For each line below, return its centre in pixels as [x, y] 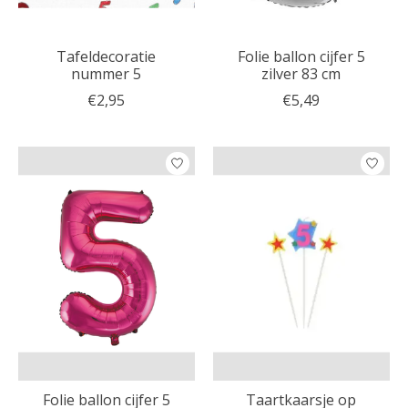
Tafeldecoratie [107, 56]
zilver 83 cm [301, 73]
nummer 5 [107, 73]
